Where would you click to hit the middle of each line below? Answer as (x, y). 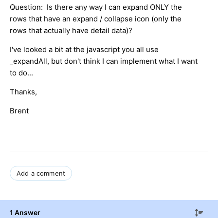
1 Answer (25, 212)
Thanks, (23, 91)
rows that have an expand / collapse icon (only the (96, 18)
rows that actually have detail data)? (71, 30)
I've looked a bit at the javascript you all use (84, 49)
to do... (21, 73)
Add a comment (41, 173)
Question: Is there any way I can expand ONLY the (96, 7)
